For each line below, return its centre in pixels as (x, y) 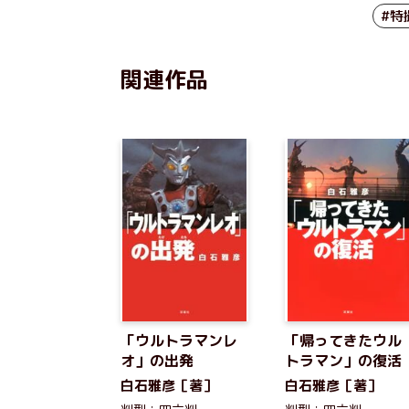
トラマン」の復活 (343, 361)
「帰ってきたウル (343, 341)
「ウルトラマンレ (179, 341)
